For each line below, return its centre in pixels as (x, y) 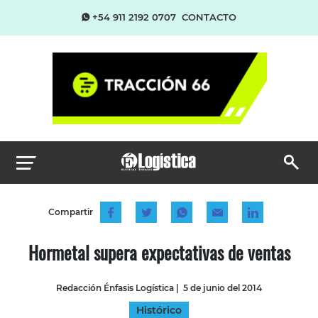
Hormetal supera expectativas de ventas (159, 252)
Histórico (159, 310)
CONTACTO (209, 17)
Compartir (70, 212)
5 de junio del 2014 (223, 287)
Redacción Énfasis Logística (115, 287)
